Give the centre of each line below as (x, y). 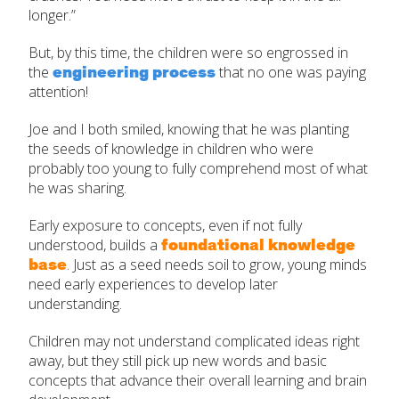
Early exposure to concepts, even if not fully (165, 225)
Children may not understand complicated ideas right (194, 341)
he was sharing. (77, 187)
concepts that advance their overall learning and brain (198, 380)
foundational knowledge (258, 245)
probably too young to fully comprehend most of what (198, 168)
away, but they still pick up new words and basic (178, 360)
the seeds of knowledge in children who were (171, 148)
